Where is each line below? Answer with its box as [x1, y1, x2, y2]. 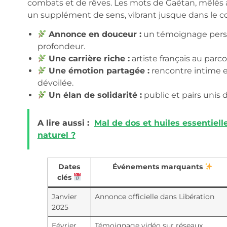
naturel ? [37, 130, 75, 140]
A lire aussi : [37, 118, 89, 128]
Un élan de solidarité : [48, 90, 142, 100]
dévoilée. [37, 78, 73, 88]
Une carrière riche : [48, 54, 130, 64]
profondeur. [37, 42, 85, 52]
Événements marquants [112, 162, 205, 172]
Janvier [51, 192, 77, 202]
